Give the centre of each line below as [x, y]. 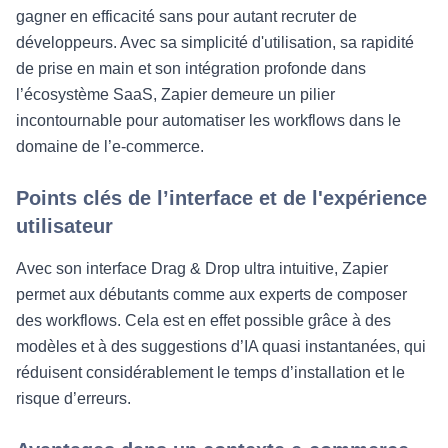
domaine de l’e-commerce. [110, 146]
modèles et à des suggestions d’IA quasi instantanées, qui [221, 346]
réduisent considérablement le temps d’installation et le [210, 372]
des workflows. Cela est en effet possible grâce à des [203, 320]
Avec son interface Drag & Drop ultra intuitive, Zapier [202, 268]
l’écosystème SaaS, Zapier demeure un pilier [175, 94]
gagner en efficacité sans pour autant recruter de [186, 16]
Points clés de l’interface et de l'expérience [221, 198]
